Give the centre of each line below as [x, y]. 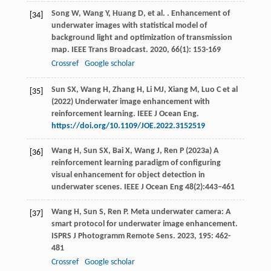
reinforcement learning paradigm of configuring [136, 163]
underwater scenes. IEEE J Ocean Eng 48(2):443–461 [143, 188]
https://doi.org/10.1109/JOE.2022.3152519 [128, 126]
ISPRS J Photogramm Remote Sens [112, 237]
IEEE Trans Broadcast [108, 50]
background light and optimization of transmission [142, 38]
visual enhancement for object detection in [128, 175]
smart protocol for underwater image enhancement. [144, 224]
